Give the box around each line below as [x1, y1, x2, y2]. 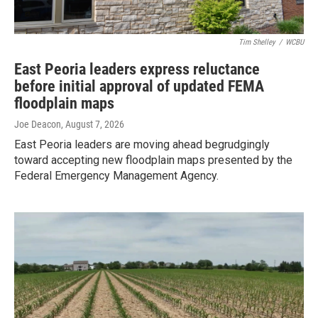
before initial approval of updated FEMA [14, 77, 264, 95]
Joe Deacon [14, 118, 61, 130]
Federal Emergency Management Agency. [14, 168, 219, 182]
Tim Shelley [238, 37, 275, 47]
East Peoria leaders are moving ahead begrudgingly [14, 137, 270, 151]
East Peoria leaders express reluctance [14, 60, 260, 78]
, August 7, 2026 [61, 118, 124, 130]
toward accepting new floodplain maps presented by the [14, 153, 292, 167]
